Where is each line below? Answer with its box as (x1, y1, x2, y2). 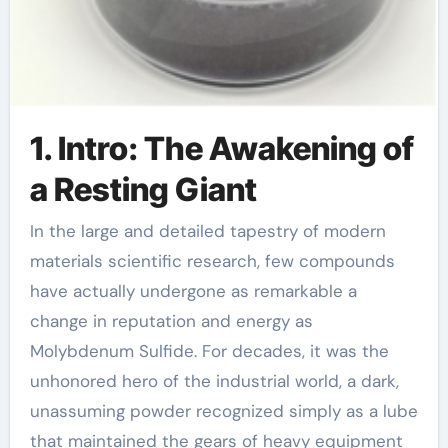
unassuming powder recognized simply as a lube (29, 400, 418, 422)
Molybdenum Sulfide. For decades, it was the (29, 340, 389, 362)
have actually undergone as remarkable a (29, 280, 357, 302)
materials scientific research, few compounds (29, 250, 395, 272)
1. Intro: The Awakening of (29, 128, 414, 168)
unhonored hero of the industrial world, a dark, (29, 370, 399, 392)
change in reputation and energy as (29, 310, 313, 332)
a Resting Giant (29, 169, 257, 209)
